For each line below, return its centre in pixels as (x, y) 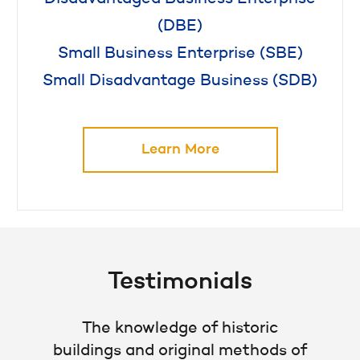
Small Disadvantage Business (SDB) (180, 82)
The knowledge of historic (180, 329)
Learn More (180, 150)
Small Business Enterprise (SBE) (180, 54)
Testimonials (180, 282)
